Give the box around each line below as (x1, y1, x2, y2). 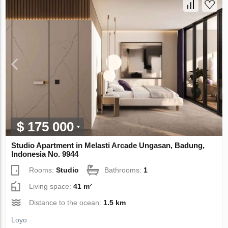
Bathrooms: (104, 165, 144, 174)
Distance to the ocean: (29, 198, 104, 207)
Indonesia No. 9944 (11, 149, 79, 158)
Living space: (29, 182, 74, 190)
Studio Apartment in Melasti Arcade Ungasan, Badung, (11, 140, 205, 150)
